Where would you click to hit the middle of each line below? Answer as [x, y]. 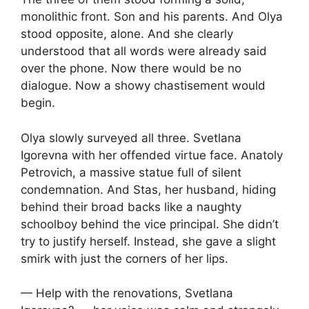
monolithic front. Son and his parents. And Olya [152, 17]
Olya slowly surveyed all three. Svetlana [131, 138]
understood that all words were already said [144, 51]
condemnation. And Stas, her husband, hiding [148, 189]
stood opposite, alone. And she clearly [127, 34]
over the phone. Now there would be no [131, 69]
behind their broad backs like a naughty [131, 207]
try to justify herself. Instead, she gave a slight [148, 241]
